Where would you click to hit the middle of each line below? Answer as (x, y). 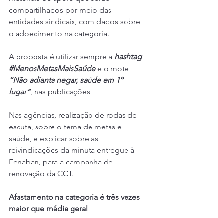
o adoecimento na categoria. (59, 34)
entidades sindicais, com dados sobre (75, 22)
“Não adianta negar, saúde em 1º (67, 80)
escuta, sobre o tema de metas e (66, 127)
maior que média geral (48, 209)
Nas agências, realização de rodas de (74, 115)
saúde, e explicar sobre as (54, 139)
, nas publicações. (61, 92)
